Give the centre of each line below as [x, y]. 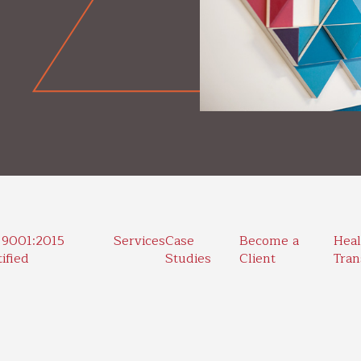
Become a [269, 241]
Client [257, 259]
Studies [188, 259]
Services [139, 241]
